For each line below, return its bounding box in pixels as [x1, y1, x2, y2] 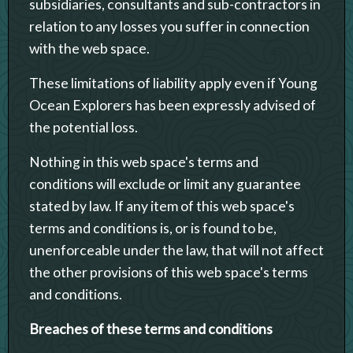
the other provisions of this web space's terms [29, 263, 308, 281]
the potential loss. [29, 118, 138, 136]
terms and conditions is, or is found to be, [29, 219, 277, 236]
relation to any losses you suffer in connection [29, 17, 310, 35]
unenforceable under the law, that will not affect [29, 241, 324, 258]
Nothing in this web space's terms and [29, 153, 258, 170]
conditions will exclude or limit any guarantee [29, 175, 301, 192]
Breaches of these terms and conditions [29, 320, 273, 337]
